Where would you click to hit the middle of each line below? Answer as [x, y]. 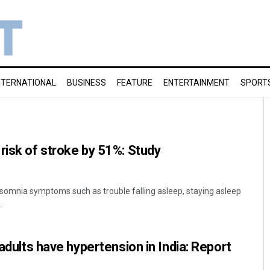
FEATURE [135, 83]
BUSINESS [86, 83]
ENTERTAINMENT [196, 83]
